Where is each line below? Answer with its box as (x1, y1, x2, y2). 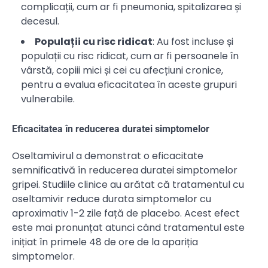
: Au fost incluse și (153, 34, 233, 48)
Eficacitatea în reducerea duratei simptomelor (12, 123, 209, 135)
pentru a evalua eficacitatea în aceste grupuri (21, 77, 237, 92)
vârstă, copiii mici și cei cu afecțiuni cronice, (21, 63, 223, 77)
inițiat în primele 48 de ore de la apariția (12, 235, 198, 249)
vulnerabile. (21, 92, 75, 106)
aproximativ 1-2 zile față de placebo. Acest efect (12, 206, 240, 221)
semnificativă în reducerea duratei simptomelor (12, 163, 237, 178)
